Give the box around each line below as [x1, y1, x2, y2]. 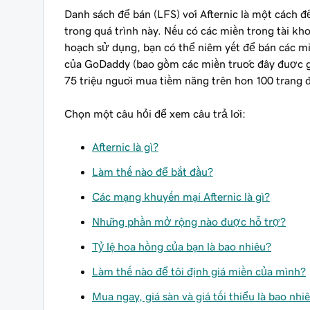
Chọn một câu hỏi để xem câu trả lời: [64, 108, 246, 119]
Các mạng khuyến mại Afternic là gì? [92, 191, 270, 202]
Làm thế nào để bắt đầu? [92, 166, 213, 177]
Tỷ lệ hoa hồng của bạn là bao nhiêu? [92, 241, 271, 252]
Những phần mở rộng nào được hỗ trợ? [92, 216, 286, 227]
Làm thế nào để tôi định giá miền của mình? [92, 266, 306, 277]
